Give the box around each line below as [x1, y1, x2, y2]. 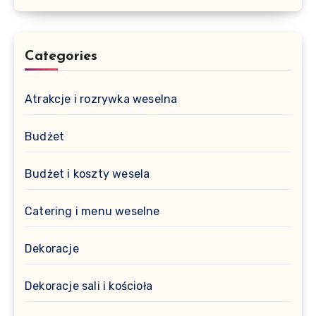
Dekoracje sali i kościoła [25, 279, 152, 293]
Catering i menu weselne [25, 204, 160, 218]
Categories [25, 49, 97, 63]
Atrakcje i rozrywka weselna [25, 92, 178, 106]
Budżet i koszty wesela [25, 166, 150, 181]
